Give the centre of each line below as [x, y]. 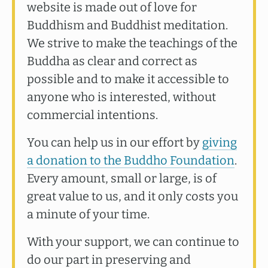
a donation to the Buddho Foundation [131, 160]
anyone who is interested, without [121, 97]
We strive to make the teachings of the [132, 43]
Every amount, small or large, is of [122, 178]
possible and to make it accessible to [128, 79]
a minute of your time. [88, 214]
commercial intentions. [92, 115]
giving [220, 142]
